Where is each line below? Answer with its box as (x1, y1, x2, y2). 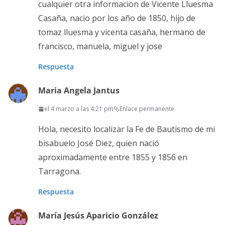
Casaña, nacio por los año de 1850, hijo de (38, 13, 195, 24)
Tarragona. (38, 166, 81, 177)
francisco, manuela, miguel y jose (38, 41, 162, 52)
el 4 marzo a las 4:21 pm (44, 104, 114, 114)
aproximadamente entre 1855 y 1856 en (38, 152, 187, 163)
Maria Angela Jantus (38, 85, 120, 96)
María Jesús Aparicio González (38, 210, 158, 221)
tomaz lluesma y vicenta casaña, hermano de (38, 27, 205, 38)
